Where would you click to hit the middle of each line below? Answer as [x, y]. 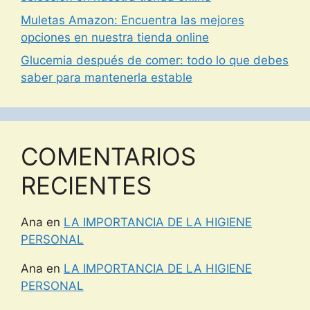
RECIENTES [86, 186]
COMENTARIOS [108, 157]
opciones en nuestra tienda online [115, 37]
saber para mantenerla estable [107, 78]
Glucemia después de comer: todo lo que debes [155, 61]
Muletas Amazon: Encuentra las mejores [133, 20]
